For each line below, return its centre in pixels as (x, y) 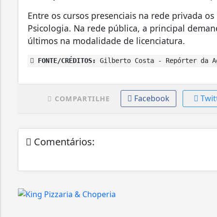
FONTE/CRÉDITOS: (65, 60)
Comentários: (63, 141)
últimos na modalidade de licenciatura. (106, 40)
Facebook (152, 98)
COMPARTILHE (81, 98)
